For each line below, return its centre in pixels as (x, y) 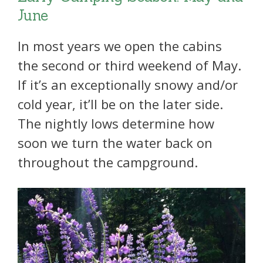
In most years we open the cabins (120, 46)
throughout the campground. (108, 162)
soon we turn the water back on (115, 143)
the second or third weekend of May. (129, 65)
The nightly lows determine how (116, 124)
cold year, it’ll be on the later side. (120, 104)
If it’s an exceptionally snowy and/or (128, 85)
